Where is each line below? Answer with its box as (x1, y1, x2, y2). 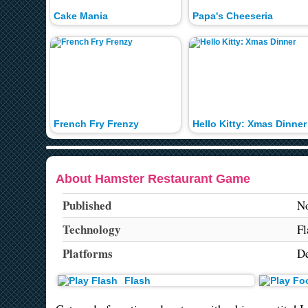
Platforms (62, 245, 113, 263)
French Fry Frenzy (54, 118, 140, 129)
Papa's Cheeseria (192, 11, 273, 22)
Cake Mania (54, 11, 109, 22)
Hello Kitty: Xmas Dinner (192, 118, 307, 129)
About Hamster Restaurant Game (55, 172, 250, 186)
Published (62, 197, 111, 214)
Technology (62, 221, 121, 239)
